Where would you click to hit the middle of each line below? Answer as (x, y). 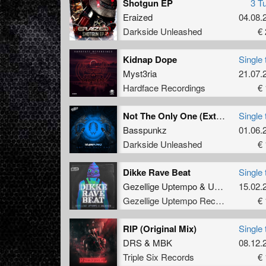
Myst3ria (140, 73)
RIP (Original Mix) (160, 228)
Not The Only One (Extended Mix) (221, 115)
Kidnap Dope (150, 59)
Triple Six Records (159, 256)
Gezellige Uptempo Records (220, 200)
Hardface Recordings (164, 87)
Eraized (138, 17)
